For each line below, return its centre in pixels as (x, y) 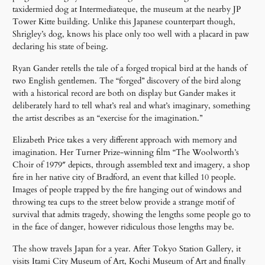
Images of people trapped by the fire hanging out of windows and (127, 189)
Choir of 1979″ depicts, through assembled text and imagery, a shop (131, 164)
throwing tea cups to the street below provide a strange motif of (124, 202)
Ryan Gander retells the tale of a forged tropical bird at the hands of (130, 68)
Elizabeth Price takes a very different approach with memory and (125, 140)
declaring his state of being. (61, 46)
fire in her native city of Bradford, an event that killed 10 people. (125, 177)
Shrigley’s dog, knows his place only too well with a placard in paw (131, 34)
